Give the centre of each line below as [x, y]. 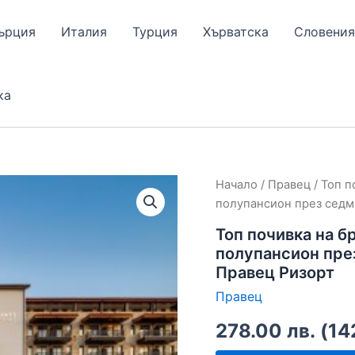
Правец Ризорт [275, 272]
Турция [155, 32]
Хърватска [236, 32]
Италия [84, 32]
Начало [237, 185]
